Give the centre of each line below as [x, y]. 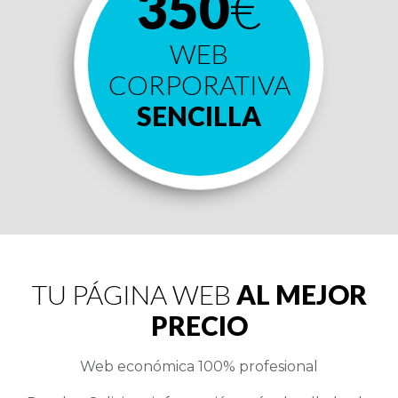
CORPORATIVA [199, 84]
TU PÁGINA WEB [134, 294]
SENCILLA [199, 115]
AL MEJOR [301, 294]
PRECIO [199, 325]
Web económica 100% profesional [199, 366]
